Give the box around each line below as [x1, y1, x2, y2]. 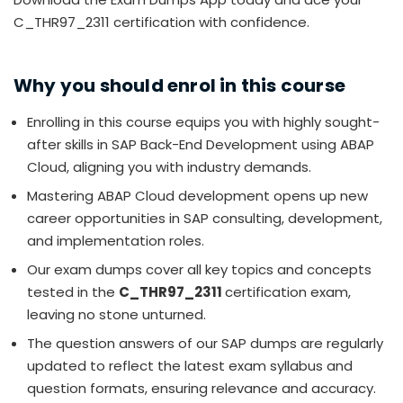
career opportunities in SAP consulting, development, [27, 209, 382, 228]
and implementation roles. [27, 231, 204, 251]
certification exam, [225, 282, 351, 302]
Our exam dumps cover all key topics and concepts [27, 260, 372, 280]
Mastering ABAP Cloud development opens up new [27, 186, 368, 206]
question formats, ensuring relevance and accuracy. [27, 379, 376, 399]
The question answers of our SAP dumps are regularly [27, 334, 383, 354]
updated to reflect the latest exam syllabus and [27, 356, 353, 376]
